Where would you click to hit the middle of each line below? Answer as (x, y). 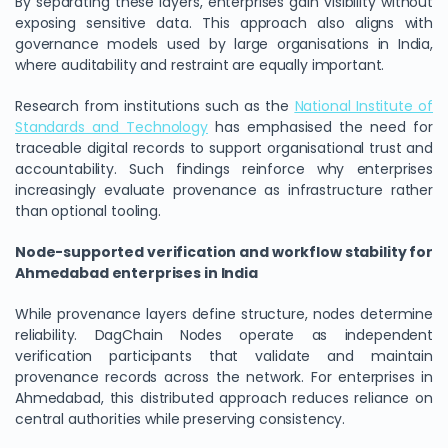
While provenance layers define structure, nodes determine (224, 314)
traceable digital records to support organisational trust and (224, 148)
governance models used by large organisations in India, (224, 44)
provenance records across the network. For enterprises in (224, 377)
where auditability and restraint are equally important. (200, 65)
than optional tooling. (88, 211)
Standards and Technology (111, 127)
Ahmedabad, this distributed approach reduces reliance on (224, 398)
